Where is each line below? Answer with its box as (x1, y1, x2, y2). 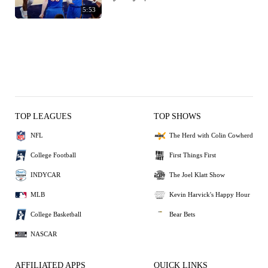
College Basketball (31, 211, 81, 218)
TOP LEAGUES (15, 111, 72, 121)
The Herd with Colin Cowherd (169, 132, 253, 139)
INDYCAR (31, 171, 60, 179)
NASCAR (31, 230, 57, 238)
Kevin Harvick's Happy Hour (169, 191, 250, 199)
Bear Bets (169, 211, 195, 218)
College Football (31, 151, 76, 159)
